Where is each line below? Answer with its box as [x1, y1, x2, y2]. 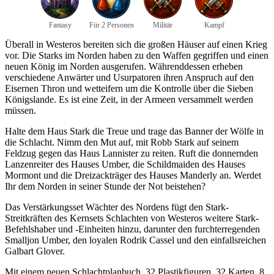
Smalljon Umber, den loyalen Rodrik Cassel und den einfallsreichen [5, 235, 266, 246]
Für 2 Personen [89, 21, 134, 30]
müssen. [5, 105, 36, 116]
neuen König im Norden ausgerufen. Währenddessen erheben [5, 61, 243, 72]
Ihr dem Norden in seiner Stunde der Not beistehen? [5, 181, 206, 192]
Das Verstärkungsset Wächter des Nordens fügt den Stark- [5, 202, 229, 213]
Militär [153, 21, 172, 30]
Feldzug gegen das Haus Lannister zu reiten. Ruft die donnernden [5, 148, 258, 159]
